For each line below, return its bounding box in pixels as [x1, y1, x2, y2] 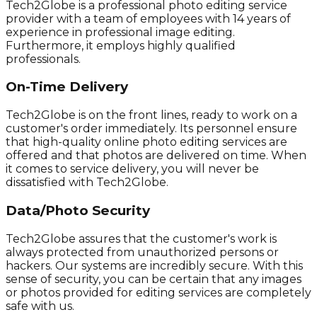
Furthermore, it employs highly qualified [6, 38, 236, 52]
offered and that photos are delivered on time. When [6, 149, 306, 163]
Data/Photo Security [6, 202, 150, 219]
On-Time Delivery [6, 79, 128, 96]
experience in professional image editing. [6, 25, 235, 39]
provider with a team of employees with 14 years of [6, 11, 291, 25]
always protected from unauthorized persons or [6, 245, 279, 259]
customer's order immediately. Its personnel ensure [6, 122, 297, 136]
